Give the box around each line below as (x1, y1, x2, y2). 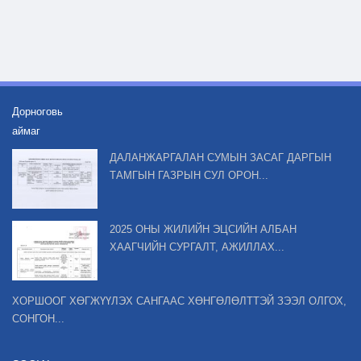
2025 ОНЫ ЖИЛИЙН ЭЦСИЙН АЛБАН (110, 223, 297, 236)
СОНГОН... (12, 313, 64, 326)
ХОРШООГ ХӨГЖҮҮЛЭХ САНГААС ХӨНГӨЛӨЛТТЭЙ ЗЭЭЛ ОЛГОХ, (12, 295, 346, 308)
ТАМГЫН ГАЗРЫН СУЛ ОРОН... (110, 169, 268, 182)
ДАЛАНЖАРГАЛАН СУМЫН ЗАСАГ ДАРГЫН (110, 151, 331, 164)
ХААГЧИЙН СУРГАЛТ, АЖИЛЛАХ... (110, 241, 284, 254)
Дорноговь (12, 106, 63, 118)
